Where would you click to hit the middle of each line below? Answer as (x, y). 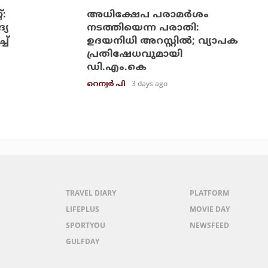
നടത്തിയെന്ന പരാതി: (143, 28)
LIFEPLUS (83, 209)
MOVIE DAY (210, 209)
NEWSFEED (210, 225)
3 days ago (149, 83)
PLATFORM (210, 193)
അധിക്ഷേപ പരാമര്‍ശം (147, 15)
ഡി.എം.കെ (116, 67)
